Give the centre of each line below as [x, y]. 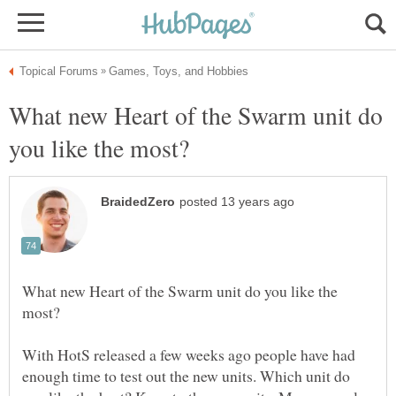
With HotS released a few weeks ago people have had [189, 355]
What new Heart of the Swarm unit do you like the [180, 291]
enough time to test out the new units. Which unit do [186, 376]
